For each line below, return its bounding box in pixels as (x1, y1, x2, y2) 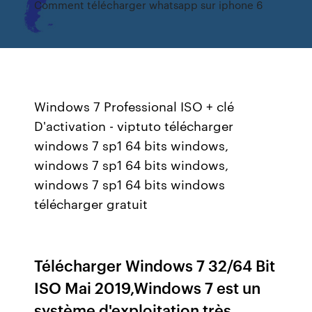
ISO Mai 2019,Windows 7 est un (34, 276, 261, 298)
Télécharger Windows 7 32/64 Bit (34, 254, 276, 276)
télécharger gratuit (34, 194, 148, 212)
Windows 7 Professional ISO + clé (34, 97, 235, 115)
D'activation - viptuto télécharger (34, 116, 234, 134)
